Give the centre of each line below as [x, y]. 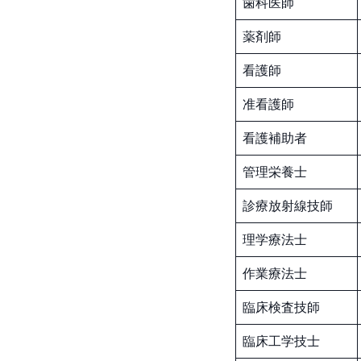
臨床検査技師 [281, 307]
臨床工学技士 [281, 341]
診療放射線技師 [288, 205]
